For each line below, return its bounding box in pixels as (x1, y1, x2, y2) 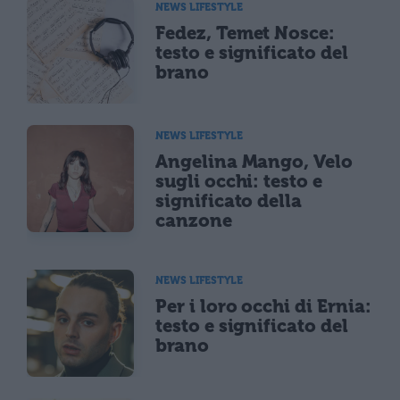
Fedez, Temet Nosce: (155, 21, 336, 44)
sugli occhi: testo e (155, 170, 322, 192)
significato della (155, 189, 303, 212)
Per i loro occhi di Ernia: (155, 295, 371, 317)
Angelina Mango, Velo (155, 150, 353, 172)
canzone (155, 209, 232, 231)
